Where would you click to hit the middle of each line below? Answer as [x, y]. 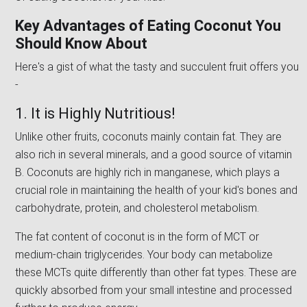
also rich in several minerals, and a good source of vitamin [153, 155]
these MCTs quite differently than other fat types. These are [156, 273]
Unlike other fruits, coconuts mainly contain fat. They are [148, 137]
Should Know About [81, 44]
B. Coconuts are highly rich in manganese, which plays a [147, 173]
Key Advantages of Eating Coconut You [148, 26]
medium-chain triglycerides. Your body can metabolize [144, 255]
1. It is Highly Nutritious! [99, 114]
